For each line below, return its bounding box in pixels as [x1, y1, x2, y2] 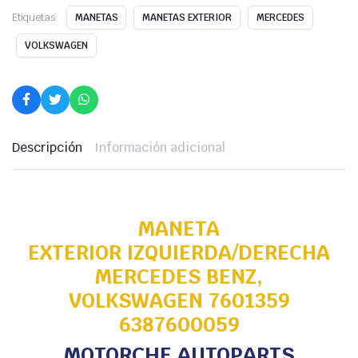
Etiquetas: [12, 10, 58, 25]
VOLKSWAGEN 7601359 [68, 288, 290, 314]
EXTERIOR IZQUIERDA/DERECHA [28, 240, 330, 266]
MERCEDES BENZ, [95, 264, 263, 290]
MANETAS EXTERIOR [142, 11, 232, 25]
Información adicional [93, 139, 226, 157]
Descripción [12, 139, 82, 157]
